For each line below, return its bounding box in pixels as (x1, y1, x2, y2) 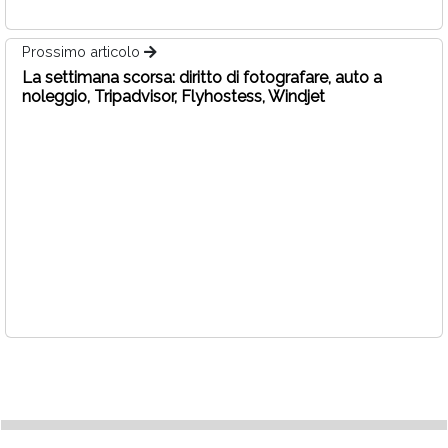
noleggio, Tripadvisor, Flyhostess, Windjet (22, 86, 325, 106)
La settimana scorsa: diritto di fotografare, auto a (22, 67, 382, 87)
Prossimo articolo (22, 42, 144, 60)
